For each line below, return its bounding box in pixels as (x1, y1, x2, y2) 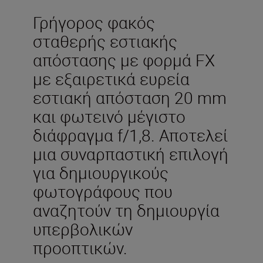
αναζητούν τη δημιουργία (33, 198, 220, 221)
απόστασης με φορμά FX (33, 48, 215, 71)
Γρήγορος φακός (33, 11, 155, 33)
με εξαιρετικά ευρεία (33, 67, 190, 90)
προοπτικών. (33, 236, 127, 259)
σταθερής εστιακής (33, 29, 177, 52)
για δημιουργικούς (33, 161, 168, 184)
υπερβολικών (33, 217, 133, 240)
